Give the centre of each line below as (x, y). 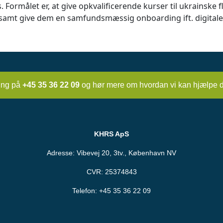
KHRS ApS (111, 134)
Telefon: (86, 191)
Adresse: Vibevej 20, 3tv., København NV (111, 153)
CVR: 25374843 (111, 172)
